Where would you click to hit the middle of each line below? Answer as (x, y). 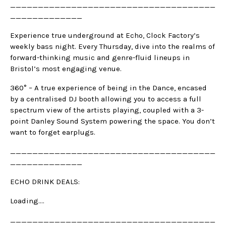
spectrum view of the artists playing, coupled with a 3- (107, 110)
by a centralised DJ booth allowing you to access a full (106, 99)
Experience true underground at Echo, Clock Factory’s (105, 36)
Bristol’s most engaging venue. (66, 69)
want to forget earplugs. (53, 132)
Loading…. (27, 201)
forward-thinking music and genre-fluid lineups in (100, 58)
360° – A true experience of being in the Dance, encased (108, 88)
